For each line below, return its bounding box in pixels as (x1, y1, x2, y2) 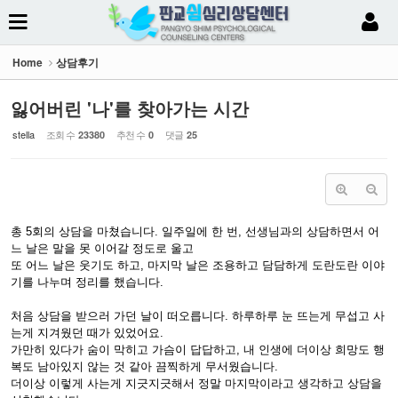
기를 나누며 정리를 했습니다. (11, 275, 163, 289)
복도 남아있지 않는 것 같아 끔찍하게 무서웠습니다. (11, 360, 278, 373)
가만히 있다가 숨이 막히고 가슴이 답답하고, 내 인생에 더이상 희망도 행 (11, 343, 385, 356)
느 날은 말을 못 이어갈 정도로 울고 (11, 242, 194, 255)
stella (12, 127, 35, 141)
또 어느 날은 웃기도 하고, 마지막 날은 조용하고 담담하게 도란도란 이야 (11, 259, 385, 272)
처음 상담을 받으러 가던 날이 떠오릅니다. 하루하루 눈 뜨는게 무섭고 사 (11, 309, 385, 322)
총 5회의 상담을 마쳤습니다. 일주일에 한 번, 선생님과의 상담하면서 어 (11, 225, 379, 238)
